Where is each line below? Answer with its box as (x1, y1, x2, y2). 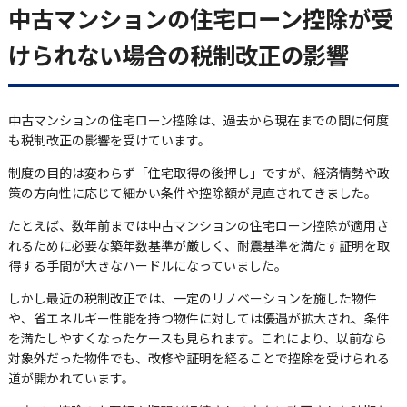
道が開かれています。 (7, 369, 134, 388)
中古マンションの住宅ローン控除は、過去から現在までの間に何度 (7, 111, 389, 130)
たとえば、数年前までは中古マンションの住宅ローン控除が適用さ (7, 216, 389, 235)
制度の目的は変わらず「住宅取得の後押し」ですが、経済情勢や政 (7, 164, 390, 183)
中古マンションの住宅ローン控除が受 (7, 2, 393, 35)
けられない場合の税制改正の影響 (7, 38, 349, 72)
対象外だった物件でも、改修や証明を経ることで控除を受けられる (7, 349, 390, 368)
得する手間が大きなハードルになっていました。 (7, 256, 287, 275)
